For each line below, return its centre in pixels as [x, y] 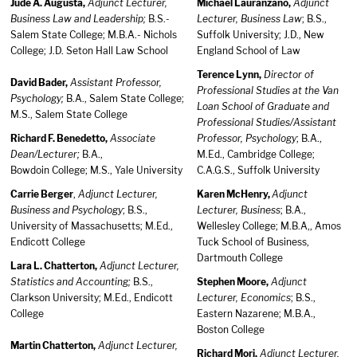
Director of [289, 75]
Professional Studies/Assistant [267, 122]
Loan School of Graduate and [263, 106]
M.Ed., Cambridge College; [256, 154]
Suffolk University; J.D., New [261, 35]
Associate [133, 138]
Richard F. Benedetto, [59, 138]
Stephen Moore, [233, 282]
